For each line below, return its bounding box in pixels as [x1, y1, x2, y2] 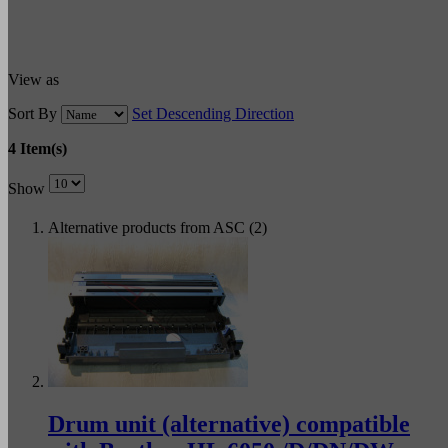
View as [8, 70, 59, 88]
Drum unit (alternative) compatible [48, 410, 410, 437]
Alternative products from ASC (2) [48, 218, 267, 236]
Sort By [8, 104, 57, 122]
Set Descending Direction [132, 104, 294, 122]
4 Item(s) [8, 139, 67, 157]
